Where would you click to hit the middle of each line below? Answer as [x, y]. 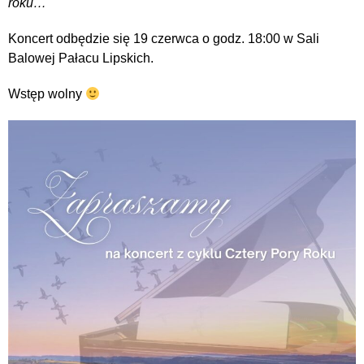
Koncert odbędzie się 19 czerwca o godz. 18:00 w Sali [164, 39]
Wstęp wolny [47, 94]
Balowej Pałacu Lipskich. [81, 58]
